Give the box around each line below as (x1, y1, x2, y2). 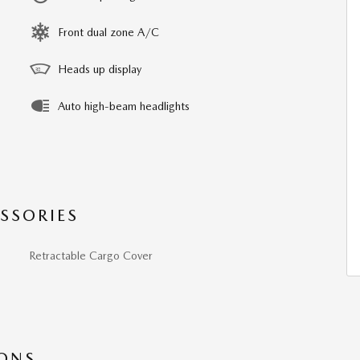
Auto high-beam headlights (58, 100, 190, 112)
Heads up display (58, 63, 141, 76)
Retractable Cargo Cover (29, 249, 153, 262)
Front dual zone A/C (58, 26, 159, 39)
